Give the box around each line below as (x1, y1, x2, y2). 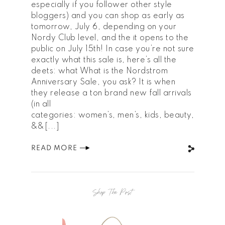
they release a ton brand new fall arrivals (31, 89, 192, 97)
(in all (31, 100, 51, 108)
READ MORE (31, 144, 77, 152)
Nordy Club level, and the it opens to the (31, 34, 188, 42)
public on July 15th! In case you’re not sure (31, 45, 194, 53)
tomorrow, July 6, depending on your (31, 23, 176, 31)
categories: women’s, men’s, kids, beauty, (31, 111, 194, 120)
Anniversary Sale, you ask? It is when (31, 78, 175, 86)
